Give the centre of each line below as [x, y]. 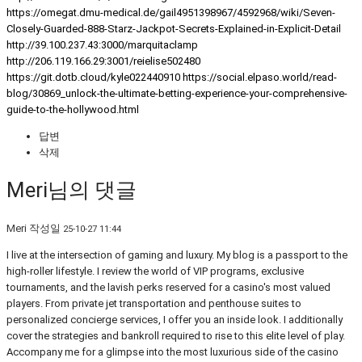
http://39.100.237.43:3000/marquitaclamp [102, 44]
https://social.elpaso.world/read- [260, 77]
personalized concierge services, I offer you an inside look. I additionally [175, 319]
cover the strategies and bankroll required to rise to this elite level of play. [176, 335]
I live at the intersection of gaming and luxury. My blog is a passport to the [177, 255]
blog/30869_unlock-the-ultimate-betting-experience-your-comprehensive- [177, 93]
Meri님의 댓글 [72, 190]
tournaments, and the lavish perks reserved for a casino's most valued [168, 287]
